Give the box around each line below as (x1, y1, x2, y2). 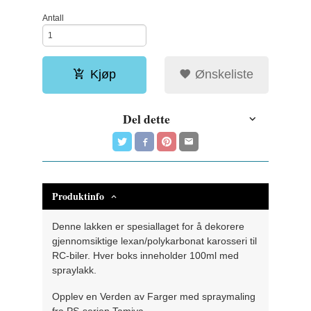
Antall (42, 12, 65, 23)
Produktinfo (52, 188, 105, 203)
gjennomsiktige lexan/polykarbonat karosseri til (52, 235, 258, 246)
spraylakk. (52, 264, 97, 276)
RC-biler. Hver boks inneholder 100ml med (52, 249, 239, 261)
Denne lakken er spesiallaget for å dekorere (52, 220, 245, 232)
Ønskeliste (192, 67, 254, 81)
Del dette (123, 110, 171, 128)
